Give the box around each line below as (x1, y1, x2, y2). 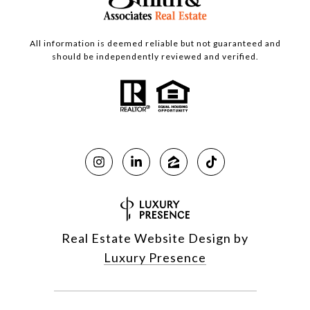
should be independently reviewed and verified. (51, 51, 259, 62)
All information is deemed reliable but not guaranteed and (29, 37, 281, 48)
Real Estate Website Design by (62, 230, 248, 246)
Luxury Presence (104, 249, 206, 265)
